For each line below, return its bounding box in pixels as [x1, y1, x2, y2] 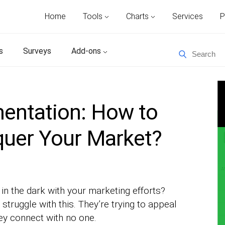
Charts [126, 12, 151, 21]
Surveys [23, 46, 51, 56]
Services [172, 12, 203, 21]
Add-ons [71, 46, 103, 56]
